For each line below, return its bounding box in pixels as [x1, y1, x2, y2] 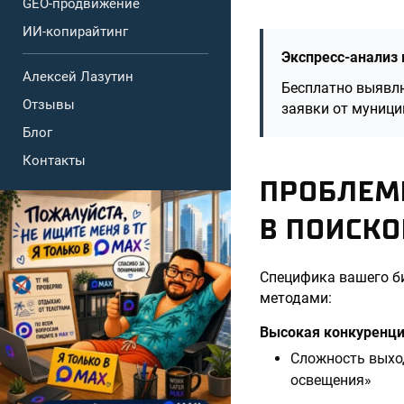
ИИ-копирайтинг [23, 23, 128, 40]
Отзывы [23, 96, 75, 113]
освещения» [290, 372, 372, 389]
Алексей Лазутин [23, 69, 133, 85]
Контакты [23, 152, 86, 169]
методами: [260, 289, 332, 307]
